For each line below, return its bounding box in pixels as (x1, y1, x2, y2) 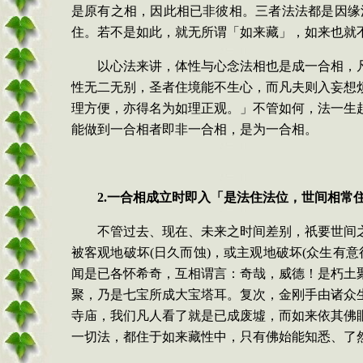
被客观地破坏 (71, 246, 150, 259)
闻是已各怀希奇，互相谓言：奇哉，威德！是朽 (71, 267, 344, 280)
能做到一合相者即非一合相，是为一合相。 (71, 122, 318, 136)
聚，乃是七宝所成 (71, 288, 175, 301)
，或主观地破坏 (210, 246, 303, 259)
